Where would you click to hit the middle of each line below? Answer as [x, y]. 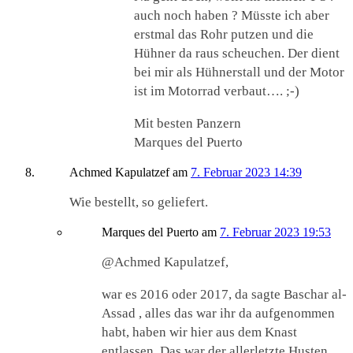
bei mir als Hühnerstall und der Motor [239, 72]
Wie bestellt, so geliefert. [139, 202]
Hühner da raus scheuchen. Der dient [237, 53]
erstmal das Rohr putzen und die [224, 34]
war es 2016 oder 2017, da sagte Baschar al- [224, 294]
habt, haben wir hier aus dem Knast [199, 332]
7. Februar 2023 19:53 [275, 232]
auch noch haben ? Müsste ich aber [232, 15]
